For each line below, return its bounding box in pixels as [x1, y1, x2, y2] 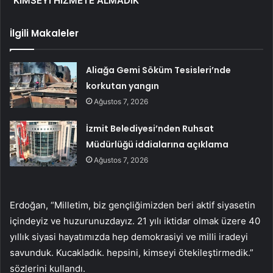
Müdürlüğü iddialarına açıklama [86, 138, 229, 151]
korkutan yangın [86, 79, 160, 92]
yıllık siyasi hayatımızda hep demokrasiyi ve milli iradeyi [10, 230, 248, 243]
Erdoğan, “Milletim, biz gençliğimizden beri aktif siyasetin [10, 199, 255, 211]
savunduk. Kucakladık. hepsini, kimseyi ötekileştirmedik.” [10, 246, 253, 258]
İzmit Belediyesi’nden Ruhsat [86, 122, 214, 135]
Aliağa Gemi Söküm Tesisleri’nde [86, 63, 232, 76]
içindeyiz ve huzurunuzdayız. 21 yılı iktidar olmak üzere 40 [10, 214, 260, 227]
